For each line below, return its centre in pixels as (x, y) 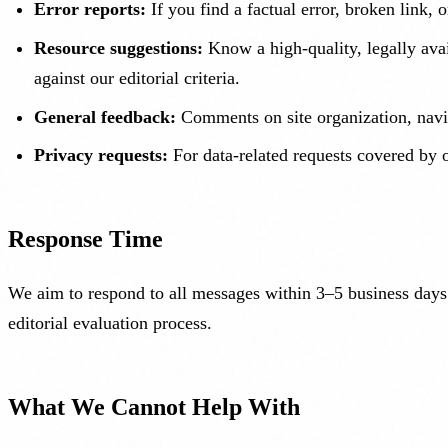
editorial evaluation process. (110, 323)
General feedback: (105, 116)
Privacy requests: (101, 155)
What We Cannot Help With (154, 407)
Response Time (85, 239)
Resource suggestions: (119, 47)
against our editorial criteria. (137, 77)
